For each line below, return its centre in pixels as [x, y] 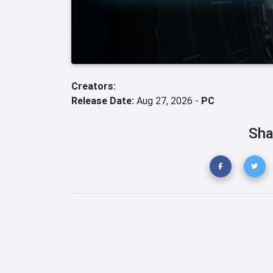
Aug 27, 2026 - [168, 101]
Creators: [94, 86]
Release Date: [103, 101]
